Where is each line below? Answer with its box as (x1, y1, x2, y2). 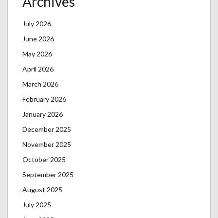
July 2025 (22, 200, 51, 209)
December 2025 (22, 125, 71, 133)
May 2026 (22, 50, 52, 58)
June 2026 (22, 35, 54, 43)
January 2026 (22, 110, 63, 118)
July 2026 (22, 19, 51, 28)
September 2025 (22, 170, 73, 179)
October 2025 (22, 155, 66, 163)
